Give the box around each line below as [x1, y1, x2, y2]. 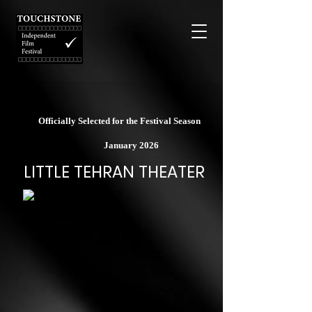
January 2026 [104, 140, 159, 150]
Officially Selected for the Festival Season [38, 116, 203, 126]
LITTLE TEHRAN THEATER [24, 161, 205, 183]
